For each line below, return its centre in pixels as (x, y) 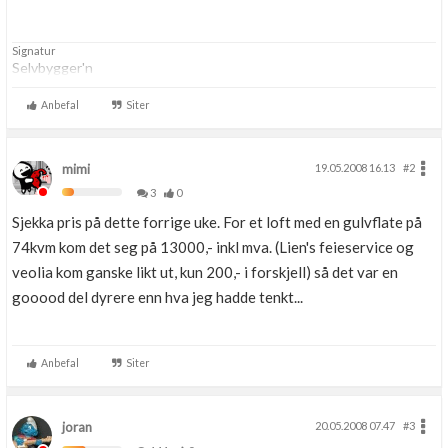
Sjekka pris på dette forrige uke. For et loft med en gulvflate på (217, 222)
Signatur (34, 50)
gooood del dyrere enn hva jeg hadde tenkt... (157, 297)
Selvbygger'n (52, 67)
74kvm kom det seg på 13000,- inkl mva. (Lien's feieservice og (213, 247)
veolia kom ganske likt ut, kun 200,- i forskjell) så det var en (205, 272)
